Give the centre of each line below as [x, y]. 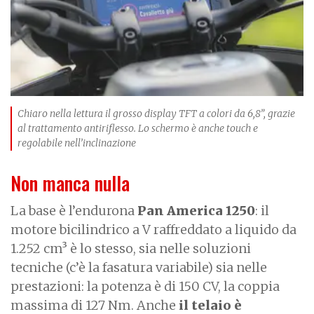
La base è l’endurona [74, 210]
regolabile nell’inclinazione [77, 143]
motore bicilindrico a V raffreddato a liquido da [153, 229]
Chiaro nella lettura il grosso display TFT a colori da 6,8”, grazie [156, 113]
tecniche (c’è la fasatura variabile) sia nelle [139, 267]
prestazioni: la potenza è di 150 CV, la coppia [145, 286]
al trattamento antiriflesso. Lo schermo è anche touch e [138, 128]
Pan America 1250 [196, 210]
